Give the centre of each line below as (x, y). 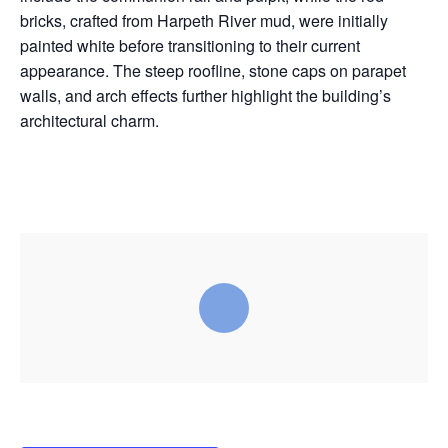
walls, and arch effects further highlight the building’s (205, 96)
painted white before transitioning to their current (190, 46)
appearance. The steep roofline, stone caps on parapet (213, 71)
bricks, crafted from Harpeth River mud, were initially (204, 21)
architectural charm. (89, 121)
